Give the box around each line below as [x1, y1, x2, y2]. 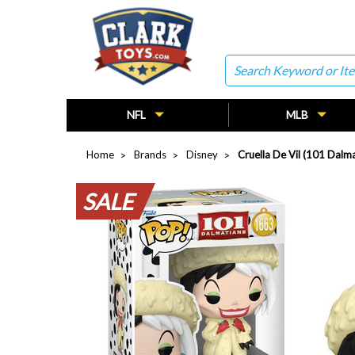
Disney [186, 147, 218, 161]
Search [224, 56, 259, 71]
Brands [134, 147, 166, 161]
